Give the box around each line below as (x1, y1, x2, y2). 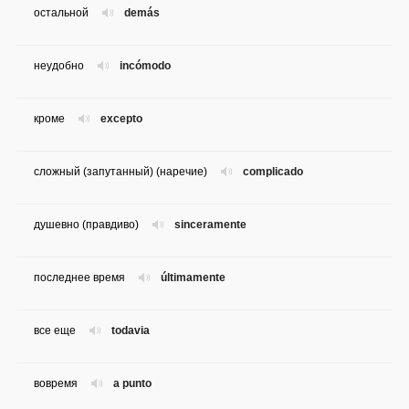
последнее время (34, 271, 125, 285)
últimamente (161, 271, 225, 285)
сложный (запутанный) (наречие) (34, 165, 207, 179)
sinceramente (174, 218, 246, 232)
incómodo (120, 59, 171, 73)
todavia (111, 324, 150, 338)
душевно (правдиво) (34, 218, 139, 232)
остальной (34, 6, 89, 20)
